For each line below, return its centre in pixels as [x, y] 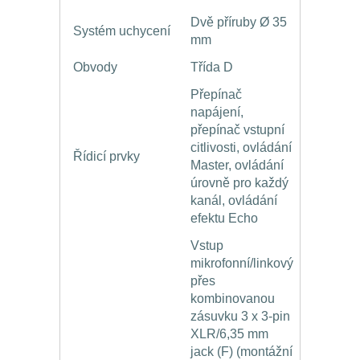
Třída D [212, 67]
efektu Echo [224, 219]
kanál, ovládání [234, 201]
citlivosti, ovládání [241, 148]
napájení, [217, 112]
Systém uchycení [122, 31]
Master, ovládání [237, 166]
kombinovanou [233, 299]
